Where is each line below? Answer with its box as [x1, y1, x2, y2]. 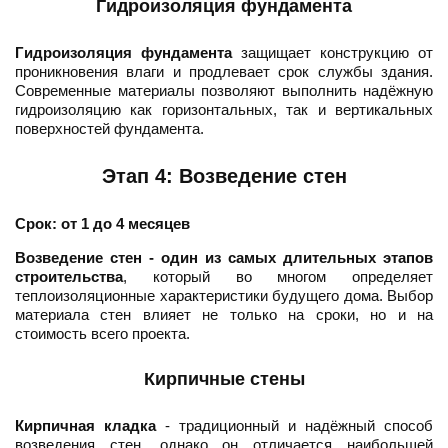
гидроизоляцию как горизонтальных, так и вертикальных [15, 101, 433, 119]
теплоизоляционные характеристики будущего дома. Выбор [15, 287, 433, 305]
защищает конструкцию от [232, 44, 433, 62]
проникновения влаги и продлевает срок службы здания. [15, 63, 433, 81]
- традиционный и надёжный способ [156, 417, 433, 435]
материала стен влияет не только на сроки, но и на [15, 306, 433, 324]
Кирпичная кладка [15, 417, 156, 435]
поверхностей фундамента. [15, 120, 204, 138]
